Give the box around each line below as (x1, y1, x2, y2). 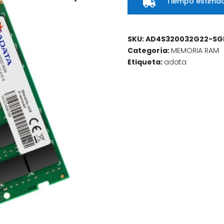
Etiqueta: (127, 56, 164, 67)
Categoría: (127, 45, 171, 55)
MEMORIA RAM (171, 45, 219, 55)
